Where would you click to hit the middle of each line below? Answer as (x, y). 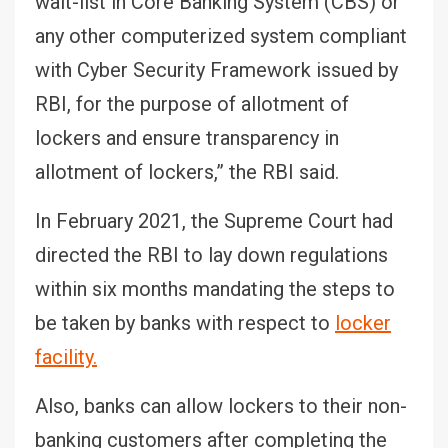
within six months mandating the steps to (215, 288)
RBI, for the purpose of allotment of (192, 103)
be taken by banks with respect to (185, 322)
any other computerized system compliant (221, 35)
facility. (66, 356)
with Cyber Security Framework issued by (216, 69)
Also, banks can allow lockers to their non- (221, 405)
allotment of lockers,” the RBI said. (187, 171)
